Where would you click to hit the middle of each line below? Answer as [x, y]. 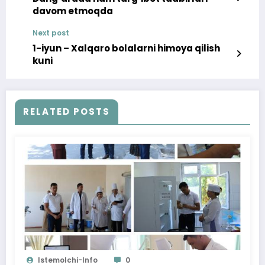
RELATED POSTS [67, 112]
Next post [51, 33]
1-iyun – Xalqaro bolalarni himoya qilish [126, 49]
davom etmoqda [73, 11]
